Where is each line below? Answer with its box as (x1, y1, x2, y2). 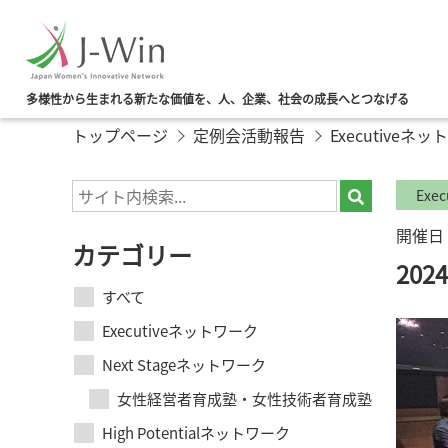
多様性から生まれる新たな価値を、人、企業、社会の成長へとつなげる (26, 90, 409, 107)
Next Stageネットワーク (102, 354, 266, 375)
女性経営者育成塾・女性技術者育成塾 (117, 388, 372, 409)
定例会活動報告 (193, 123, 305, 147)
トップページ (72, 123, 168, 147)
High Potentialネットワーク (102, 422, 290, 443)
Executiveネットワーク (102, 320, 258, 341)
